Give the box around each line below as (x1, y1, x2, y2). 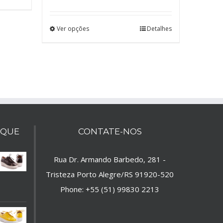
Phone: (60, 184, 86, 195)
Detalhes (147, 24, 172, 33)
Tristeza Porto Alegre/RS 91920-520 (46, 169, 174, 180)
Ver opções (56, 24, 89, 33)
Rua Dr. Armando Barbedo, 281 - (54, 154, 166, 165)
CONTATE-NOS (78, 126, 142, 137)
